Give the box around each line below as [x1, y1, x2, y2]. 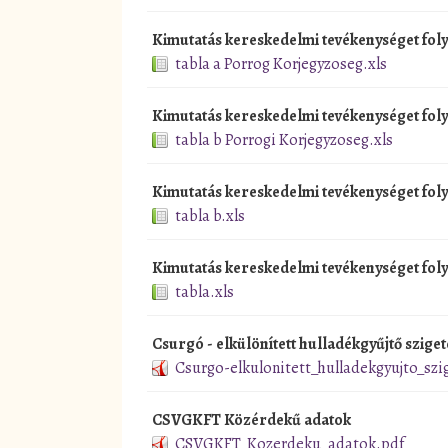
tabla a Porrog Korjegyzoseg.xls [175, 52, 387, 75]
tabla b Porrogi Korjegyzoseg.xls [175, 128, 393, 151]
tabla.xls [175, 280, 234, 303]
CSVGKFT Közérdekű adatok [152, 408, 351, 431]
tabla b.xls [175, 204, 245, 227]
